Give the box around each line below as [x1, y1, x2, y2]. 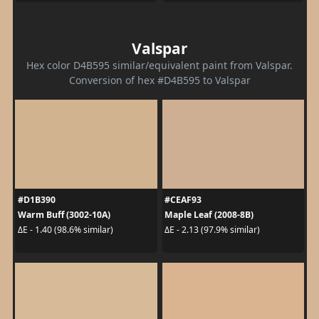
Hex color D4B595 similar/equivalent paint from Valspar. [26, 58, 293, 72]
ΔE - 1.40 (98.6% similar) [17, 224, 113, 236]
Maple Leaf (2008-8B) [164, 208, 253, 221]
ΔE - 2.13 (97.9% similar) [164, 224, 260, 236]
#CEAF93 [164, 193, 202, 206]
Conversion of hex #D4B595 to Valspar [68, 73, 251, 87]
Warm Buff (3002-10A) [17, 208, 110, 221]
